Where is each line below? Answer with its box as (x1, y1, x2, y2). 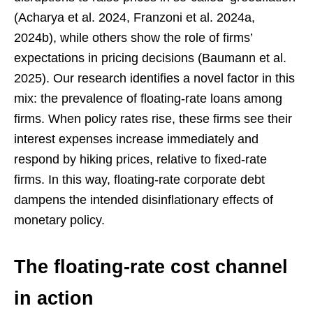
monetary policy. (14, 213, 105, 228)
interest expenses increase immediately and (14, 132, 259, 147)
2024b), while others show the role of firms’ (14, 31, 252, 45)
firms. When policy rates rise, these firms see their (14, 112, 292, 126)
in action (14, 288, 94, 310)
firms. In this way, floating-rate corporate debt (14, 173, 265, 187)
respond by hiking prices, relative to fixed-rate (14, 152, 267, 167)
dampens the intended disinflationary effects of (14, 193, 273, 208)
